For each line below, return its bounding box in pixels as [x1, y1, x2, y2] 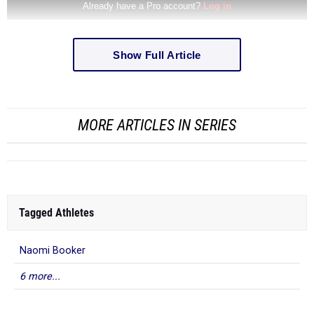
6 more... [20, 271, 60, 282]
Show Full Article [113, 48, 201, 61]
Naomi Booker [20, 245, 86, 257]
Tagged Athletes [19, 206, 94, 219]
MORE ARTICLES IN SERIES [78, 116, 236, 134]
